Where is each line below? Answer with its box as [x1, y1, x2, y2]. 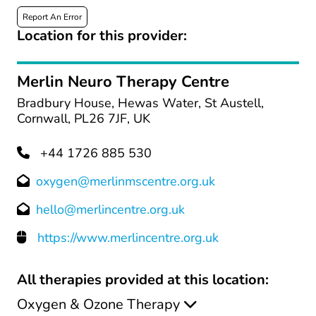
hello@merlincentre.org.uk [36, 201, 185, 218]
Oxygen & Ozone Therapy [17, 295, 180, 314]
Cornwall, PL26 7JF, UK [17, 110, 150, 127]
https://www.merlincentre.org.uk [37, 229, 219, 246]
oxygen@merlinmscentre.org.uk [36, 173, 215, 190]
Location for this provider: [17, 26, 187, 45]
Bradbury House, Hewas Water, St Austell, [17, 95, 264, 111]
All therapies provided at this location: [17, 270, 269, 289]
